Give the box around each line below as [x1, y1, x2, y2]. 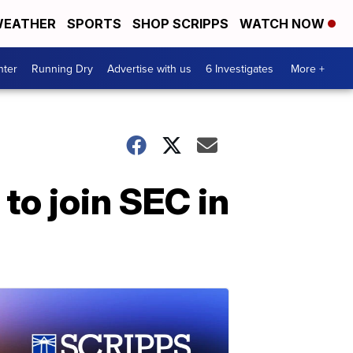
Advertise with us [107, 60, 191, 76]
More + [291, 60, 325, 76]
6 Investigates [206, 60, 273, 76]
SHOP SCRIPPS [132, 16, 229, 32]
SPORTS [67, 16, 121, 32]
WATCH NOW [240, 16, 328, 32]
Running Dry [32, 60, 93, 76]
